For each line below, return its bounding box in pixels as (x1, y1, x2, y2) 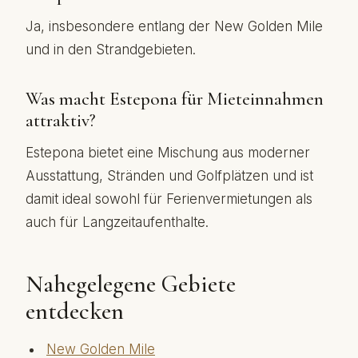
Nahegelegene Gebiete (26, 269, 236, 299)
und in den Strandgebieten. (26, 42, 196, 58)
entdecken (26, 296, 124, 326)
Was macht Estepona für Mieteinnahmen (26, 88, 324, 110)
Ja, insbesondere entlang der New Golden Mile (26, 18, 323, 34)
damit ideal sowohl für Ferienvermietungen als (26, 191, 312, 207)
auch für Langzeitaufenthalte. (26, 214, 209, 230)
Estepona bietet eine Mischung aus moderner (26, 145, 310, 161)
